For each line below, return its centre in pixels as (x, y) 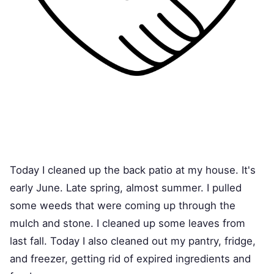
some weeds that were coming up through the (123, 206)
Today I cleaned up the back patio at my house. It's (133, 170)
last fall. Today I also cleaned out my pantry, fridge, (133, 241)
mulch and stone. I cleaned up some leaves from (128, 223)
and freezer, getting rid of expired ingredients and (130, 259)
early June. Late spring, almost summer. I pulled (126, 188)
